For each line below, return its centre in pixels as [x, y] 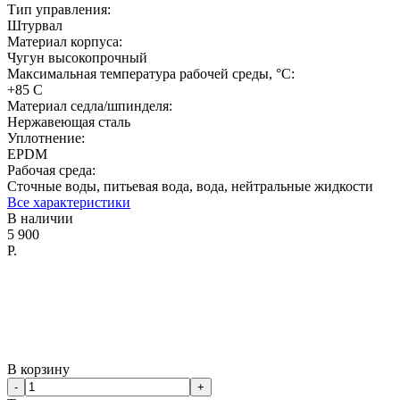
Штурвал [35, 25]
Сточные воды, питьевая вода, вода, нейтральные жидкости [190, 186]
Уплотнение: [46, 137]
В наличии [40, 218]
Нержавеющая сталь [69, 121]
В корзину [38, 369]
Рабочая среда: [51, 170]
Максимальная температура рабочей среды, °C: [151, 73]
